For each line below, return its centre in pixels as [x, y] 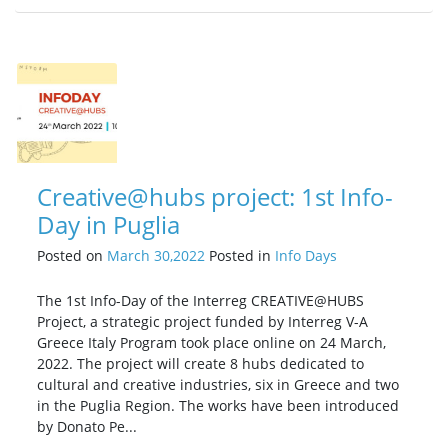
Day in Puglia [108, 225]
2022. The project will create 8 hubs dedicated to [200, 364]
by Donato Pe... [87, 427]
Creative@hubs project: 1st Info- [215, 197]
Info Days [306, 256]
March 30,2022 [156, 256]
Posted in [240, 256]
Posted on [72, 256]
